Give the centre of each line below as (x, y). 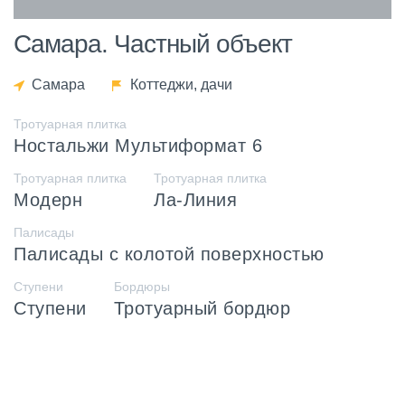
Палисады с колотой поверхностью (169, 254)
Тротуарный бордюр (202, 308)
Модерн (48, 199)
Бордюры (141, 286)
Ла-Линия (195, 199)
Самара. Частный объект (153, 43)
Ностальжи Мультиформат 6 (138, 145)
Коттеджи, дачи (181, 84)
